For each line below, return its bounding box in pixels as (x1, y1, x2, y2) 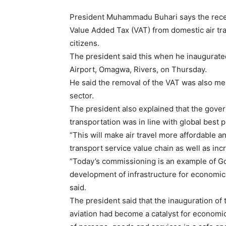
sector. (70, 91, 96, 101)
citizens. (70, 38, 99, 48)
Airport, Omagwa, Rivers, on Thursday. (70, 65, 207, 75)
